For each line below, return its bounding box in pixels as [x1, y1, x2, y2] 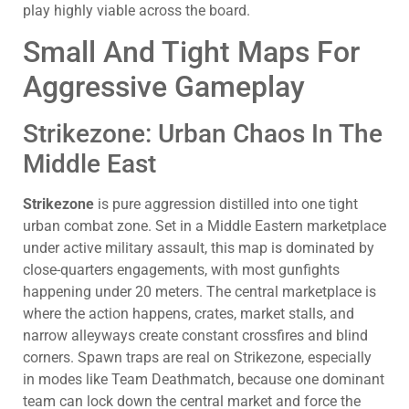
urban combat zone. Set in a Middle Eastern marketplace [23, 217, 386, 236]
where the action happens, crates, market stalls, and [23, 305, 354, 323]
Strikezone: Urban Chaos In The [23, 119, 383, 150]
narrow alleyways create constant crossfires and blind [23, 327, 368, 345]
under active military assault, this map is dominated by [23, 239, 374, 257]
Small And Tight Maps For [23, 35, 360, 70]
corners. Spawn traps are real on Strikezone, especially [23, 349, 372, 367]
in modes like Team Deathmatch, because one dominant [23, 371, 384, 389]
